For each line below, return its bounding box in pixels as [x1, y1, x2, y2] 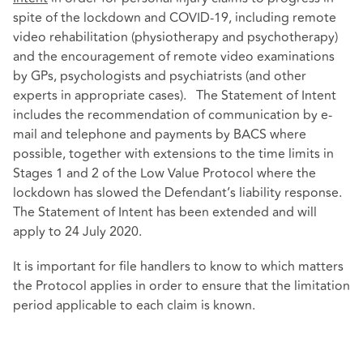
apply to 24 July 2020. [13, 221, 142, 241]
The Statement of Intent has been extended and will [13, 202, 317, 222]
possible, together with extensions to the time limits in [13, 143, 334, 164]
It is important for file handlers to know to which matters [13, 257, 344, 277]
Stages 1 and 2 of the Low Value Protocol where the [13, 163, 316, 183]
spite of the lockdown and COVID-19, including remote [13, 7, 336, 28]
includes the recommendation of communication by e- [13, 105, 332, 125]
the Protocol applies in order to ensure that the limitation [13, 276, 350, 297]
